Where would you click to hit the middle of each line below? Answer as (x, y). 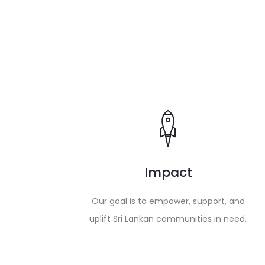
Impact (168, 173)
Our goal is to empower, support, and (168, 201)
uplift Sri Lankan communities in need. (168, 219)
